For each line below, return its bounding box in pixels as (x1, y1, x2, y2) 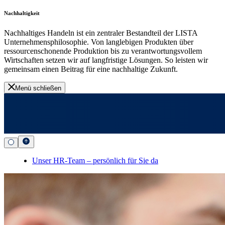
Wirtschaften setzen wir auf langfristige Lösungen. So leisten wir (4, 55, 208, 64)
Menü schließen (15, 84, 61, 92)
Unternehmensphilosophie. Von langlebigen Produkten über (4, 37, 193, 46)
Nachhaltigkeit (4, 10, 40, 16)
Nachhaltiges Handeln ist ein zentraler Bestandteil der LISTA (4, 28, 197, 37)
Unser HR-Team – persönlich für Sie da (32, 156, 158, 165)
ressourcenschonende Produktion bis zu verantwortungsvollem (4, 46, 202, 55)
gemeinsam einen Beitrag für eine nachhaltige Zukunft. (4, 64, 178, 73)
